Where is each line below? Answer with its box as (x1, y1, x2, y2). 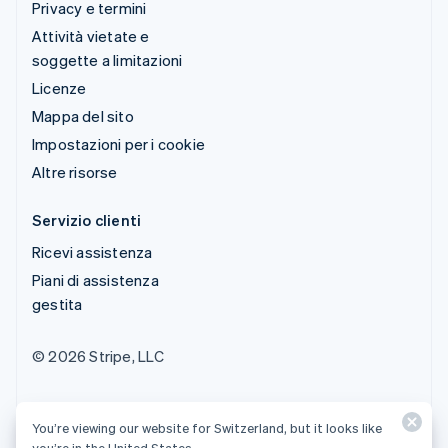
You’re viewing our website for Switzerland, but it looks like (32, 419, 382, 436)
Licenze (32, 77, 87, 98)
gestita (32, 293, 83, 314)
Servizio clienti (32, 209, 142, 230)
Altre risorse (32, 161, 118, 182)
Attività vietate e (32, 25, 150, 46)
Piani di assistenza (32, 269, 159, 290)
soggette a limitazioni (32, 49, 183, 70)
